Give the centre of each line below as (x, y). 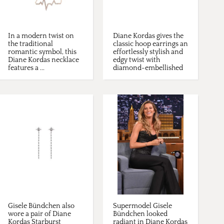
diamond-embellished (148, 68)
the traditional (30, 44)
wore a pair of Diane (39, 214)
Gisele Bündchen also (41, 206)
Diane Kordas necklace (43, 60)
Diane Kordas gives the (148, 36)
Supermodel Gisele (142, 206)
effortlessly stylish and (148, 52)
